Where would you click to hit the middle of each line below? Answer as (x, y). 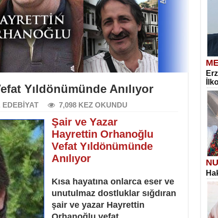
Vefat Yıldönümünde (102, 146)
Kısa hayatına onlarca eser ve (113, 182)
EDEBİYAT (20, 105)
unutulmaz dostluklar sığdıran (114, 193)
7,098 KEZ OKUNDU (93, 105)
